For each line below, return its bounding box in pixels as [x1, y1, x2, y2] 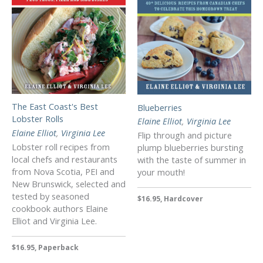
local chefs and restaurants [12, 153, 117, 166]
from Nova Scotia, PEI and [12, 166, 114, 178]
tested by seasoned [12, 190, 89, 203]
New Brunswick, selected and [12, 178, 126, 190]
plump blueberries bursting [137, 141, 244, 154]
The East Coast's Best [12, 100, 98, 113]
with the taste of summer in [137, 154, 246, 166]
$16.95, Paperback [12, 242, 79, 252]
